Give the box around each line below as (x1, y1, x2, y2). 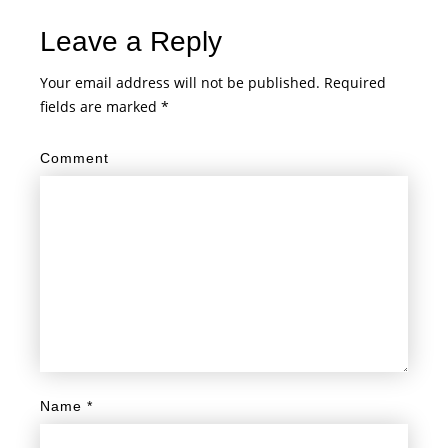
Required (324, 73, 387, 92)
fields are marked (40, 97, 162, 116)
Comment (40, 150, 110, 166)
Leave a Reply (40, 26, 223, 57)
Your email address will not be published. (40, 73, 321, 92)
